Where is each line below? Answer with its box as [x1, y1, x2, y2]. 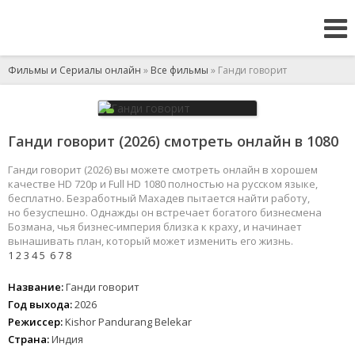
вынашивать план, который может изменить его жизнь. [8, 234, 293, 248]
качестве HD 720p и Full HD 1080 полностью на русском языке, [8, 177, 318, 191]
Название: [8, 280, 63, 294]
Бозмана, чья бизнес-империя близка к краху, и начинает [8, 219, 302, 234]
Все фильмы [151, 63, 208, 77]
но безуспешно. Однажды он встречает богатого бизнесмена [8, 205, 322, 219]
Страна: [8, 332, 49, 346]
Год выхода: [8, 297, 72, 311]
